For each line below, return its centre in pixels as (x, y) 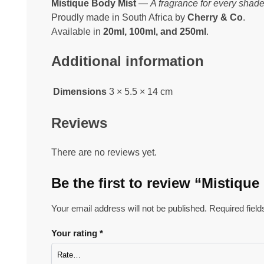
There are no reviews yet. (104, 153)
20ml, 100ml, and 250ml (155, 31)
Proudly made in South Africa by (119, 17)
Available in (77, 31)
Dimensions (80, 92)
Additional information (128, 61)
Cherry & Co (215, 17)
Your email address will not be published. (129, 209)
